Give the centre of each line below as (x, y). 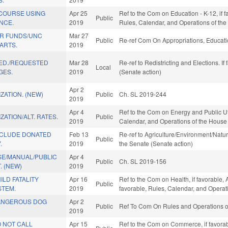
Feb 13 (79, 134)
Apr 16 (79, 179)
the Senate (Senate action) (156, 144)
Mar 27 (79, 36)
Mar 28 (79, 63)
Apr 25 (79, 13)
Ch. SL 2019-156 (143, 161)
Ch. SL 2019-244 (143, 94)
